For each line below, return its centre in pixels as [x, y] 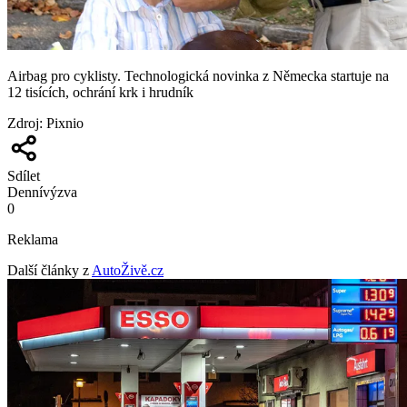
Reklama [33, 239]
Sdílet [24, 175]
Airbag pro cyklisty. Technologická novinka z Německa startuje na [198, 75]
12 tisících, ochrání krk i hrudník [100, 92]
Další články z [48, 270]
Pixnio [65, 123]
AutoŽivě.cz [128, 270]
